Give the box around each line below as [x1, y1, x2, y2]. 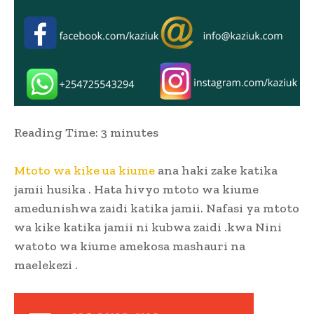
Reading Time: [14, 125, 98, 141]
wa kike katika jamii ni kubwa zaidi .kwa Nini [14, 219, 282, 235]
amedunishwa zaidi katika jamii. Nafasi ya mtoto [14, 200, 299, 217]
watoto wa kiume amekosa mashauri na [14, 238, 245, 254]
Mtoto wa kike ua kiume [14, 163, 155, 179]
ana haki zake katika [155, 163, 278, 179]
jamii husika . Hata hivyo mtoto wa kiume [14, 182, 259, 198]
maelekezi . [14, 257, 78, 273]
